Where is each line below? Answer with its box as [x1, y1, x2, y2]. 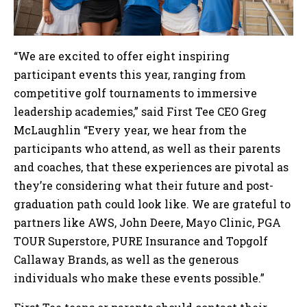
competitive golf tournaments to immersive [14, 85, 257, 100]
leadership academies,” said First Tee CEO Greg [14, 103, 267, 119]
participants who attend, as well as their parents [14, 140, 280, 156]
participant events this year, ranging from [14, 66, 246, 82]
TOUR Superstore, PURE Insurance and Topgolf [14, 233, 268, 248]
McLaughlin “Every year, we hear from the [14, 122, 247, 137]
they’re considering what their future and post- [14, 177, 273, 193]
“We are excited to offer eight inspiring [14, 48, 230, 63]
